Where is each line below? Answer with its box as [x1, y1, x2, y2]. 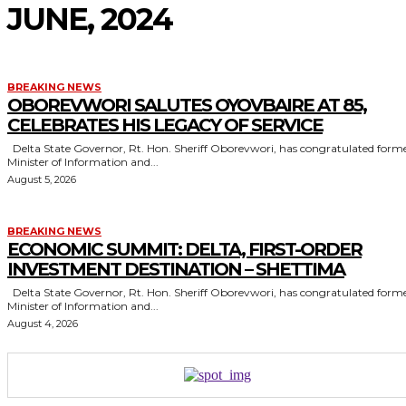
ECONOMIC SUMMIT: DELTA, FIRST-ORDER [7, 238, 362, 260]
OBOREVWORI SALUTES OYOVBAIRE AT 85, [7, 94, 366, 116]
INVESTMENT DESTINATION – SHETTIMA [7, 258, 344, 280]
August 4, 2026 [7, 317, 78, 330]
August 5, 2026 [7, 173, 76, 186]
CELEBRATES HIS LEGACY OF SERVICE [7, 114, 323, 136]
